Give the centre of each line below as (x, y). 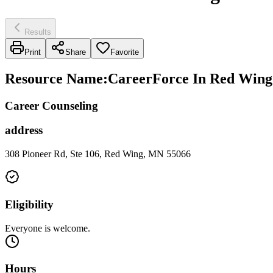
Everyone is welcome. (48, 228)
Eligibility (29, 204)
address (24, 130)
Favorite (125, 52)
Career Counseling (51, 105)
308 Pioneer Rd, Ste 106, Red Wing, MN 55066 (98, 154)
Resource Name (54, 78)
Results (38, 32)
